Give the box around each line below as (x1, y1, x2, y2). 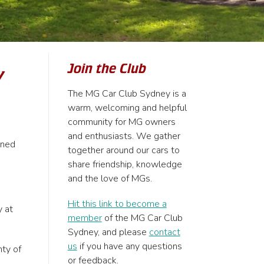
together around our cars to (67, 144, 180, 157)
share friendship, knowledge (67, 158, 182, 171)
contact (148, 226, 180, 239)
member (67, 212, 102, 225)
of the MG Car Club (101, 212, 183, 225)
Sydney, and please (67, 226, 149, 239)
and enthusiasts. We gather (67, 130, 180, 143)
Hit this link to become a (67, 197, 167, 211)
